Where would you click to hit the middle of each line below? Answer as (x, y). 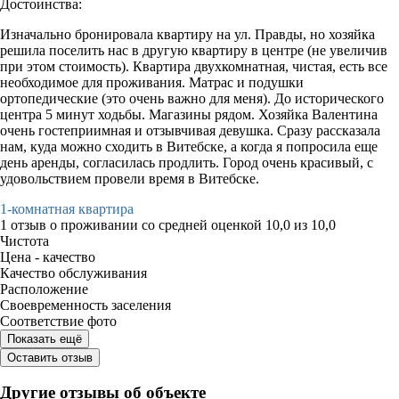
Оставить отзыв (50, 357)
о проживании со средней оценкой (158, 224)
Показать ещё (45, 338)
